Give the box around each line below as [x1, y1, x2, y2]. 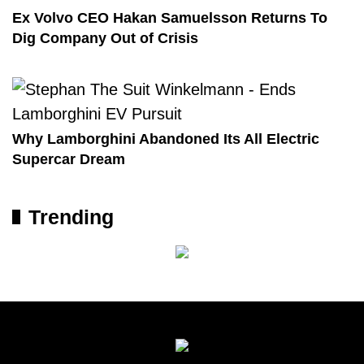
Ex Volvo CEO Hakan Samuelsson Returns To [12, 10, 327, 26]
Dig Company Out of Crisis [12, 30, 198, 46]
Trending [28, 206, 114, 228]
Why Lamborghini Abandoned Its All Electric [12, 131, 319, 147]
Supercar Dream [12, 151, 125, 167]
